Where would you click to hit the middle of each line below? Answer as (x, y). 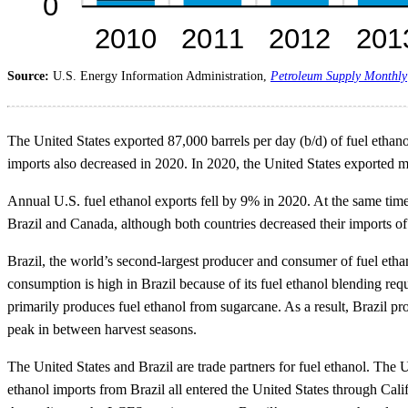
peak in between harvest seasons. (102, 329)
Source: (30, 76)
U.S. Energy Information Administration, (162, 76)
